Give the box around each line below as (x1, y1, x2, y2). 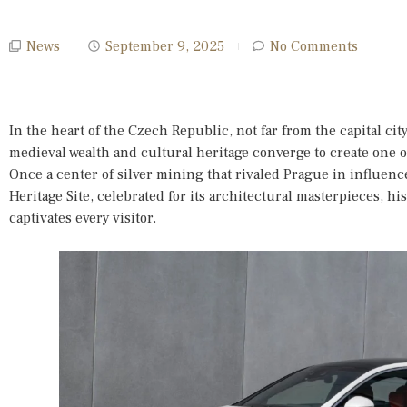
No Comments (270, 36, 358, 55)
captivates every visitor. (9, 208, 156, 227)
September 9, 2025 (105, 36, 224, 55)
